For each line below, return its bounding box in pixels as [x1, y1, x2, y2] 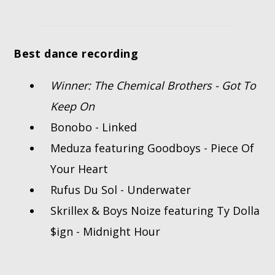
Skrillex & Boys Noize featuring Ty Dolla [50, 203, 260, 219]
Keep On [50, 99, 95, 114]
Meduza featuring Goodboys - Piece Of [50, 141, 255, 156]
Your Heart [50, 161, 109, 177]
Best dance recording [14, 46, 139, 61]
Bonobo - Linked [50, 120, 137, 135]
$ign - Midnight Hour [50, 224, 161, 239]
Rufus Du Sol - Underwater [50, 182, 192, 198]
